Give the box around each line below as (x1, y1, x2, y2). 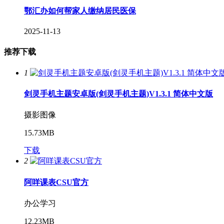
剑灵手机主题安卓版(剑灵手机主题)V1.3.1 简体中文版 (24, 89, 213, 98)
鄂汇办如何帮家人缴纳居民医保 (24, 6, 136, 15)
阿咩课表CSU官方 (24, 177, 88, 186)
